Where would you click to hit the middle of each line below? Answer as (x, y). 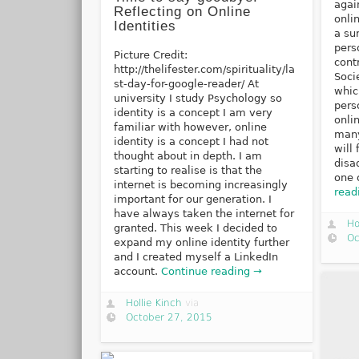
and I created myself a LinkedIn (196, 257)
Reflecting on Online (182, 12)
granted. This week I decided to (195, 228)
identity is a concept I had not (191, 142)
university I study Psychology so (198, 99)
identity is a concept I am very (193, 113)
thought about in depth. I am (188, 156)
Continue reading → (211, 272)
